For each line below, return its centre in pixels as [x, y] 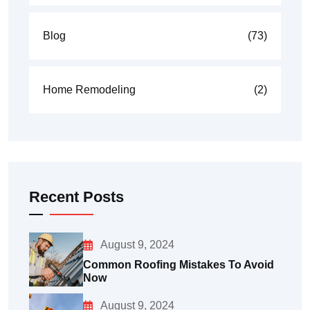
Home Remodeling [89, 90]
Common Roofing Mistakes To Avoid [179, 264]
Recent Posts [76, 197]
